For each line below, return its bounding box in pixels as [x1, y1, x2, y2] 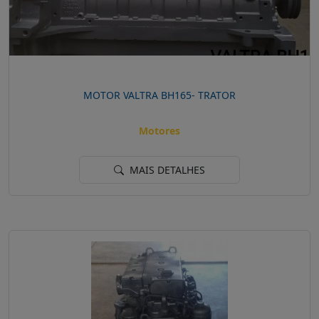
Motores [139, 124, 180, 138]
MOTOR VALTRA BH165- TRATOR [83, 88, 236, 102]
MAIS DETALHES [127, 163, 205, 177]
